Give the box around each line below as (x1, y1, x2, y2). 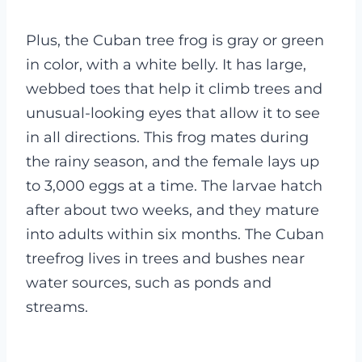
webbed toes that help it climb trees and (26, 80, 322, 98)
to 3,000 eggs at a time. (26, 177, 197, 195)
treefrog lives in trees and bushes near (26, 250, 305, 267)
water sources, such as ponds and (26, 274, 271, 292)
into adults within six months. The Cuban (26, 225, 324, 243)
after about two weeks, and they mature (26, 201, 319, 219)
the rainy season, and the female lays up (26, 153, 319, 170)
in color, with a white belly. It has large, (26, 56, 306, 74)
